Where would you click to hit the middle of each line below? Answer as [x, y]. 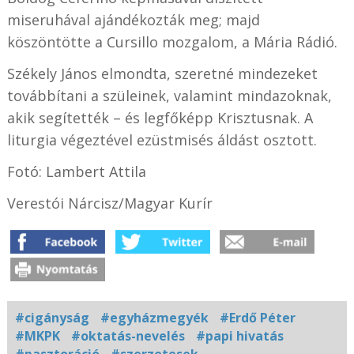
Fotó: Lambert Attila [76, 171]
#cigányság [52, 317]
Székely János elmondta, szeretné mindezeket [162, 73]
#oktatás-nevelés [128, 335]
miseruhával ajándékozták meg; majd [133, 19]
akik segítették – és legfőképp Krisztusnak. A [160, 117]
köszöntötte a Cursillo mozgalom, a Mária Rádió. [172, 41]
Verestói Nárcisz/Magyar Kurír [109, 203]
